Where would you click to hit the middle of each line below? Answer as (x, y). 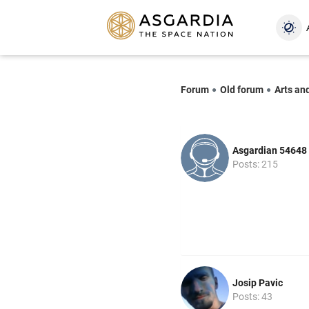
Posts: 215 (255, 164)
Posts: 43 (252, 296)
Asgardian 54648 (270, 150)
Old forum (242, 89)
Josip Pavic (258, 282)
